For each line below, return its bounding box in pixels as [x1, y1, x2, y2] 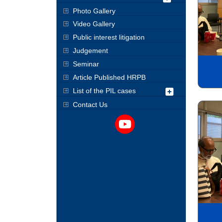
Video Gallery [73, 20, 115, 28]
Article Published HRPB [73, 73, 146, 81]
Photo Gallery [73, 7, 115, 15]
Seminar [73, 60, 99, 68]
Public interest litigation [73, 33, 145, 41]
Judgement [73, 47, 108, 55]
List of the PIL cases [73, 87, 136, 95]
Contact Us [73, 101, 108, 109]
